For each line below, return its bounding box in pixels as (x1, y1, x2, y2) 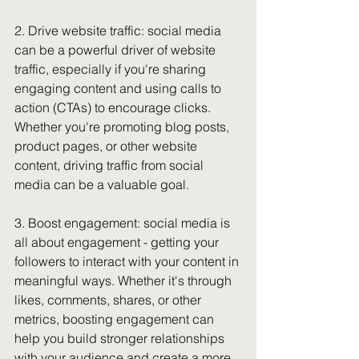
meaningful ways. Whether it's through (14, 272, 235, 288)
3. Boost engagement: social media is (14, 215, 233, 231)
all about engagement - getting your (14, 234, 222, 250)
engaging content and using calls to (14, 80, 224, 96)
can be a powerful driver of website (14, 42, 219, 58)
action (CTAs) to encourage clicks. (14, 99, 214, 115)
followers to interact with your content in (14, 253, 242, 269)
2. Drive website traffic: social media (14, 22, 224, 38)
